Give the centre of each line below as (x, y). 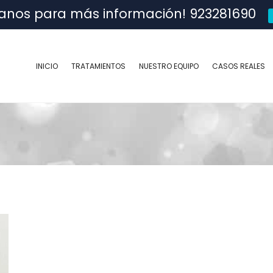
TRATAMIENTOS (98, 66)
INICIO (47, 66)
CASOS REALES (239, 66)
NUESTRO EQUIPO (169, 66)
